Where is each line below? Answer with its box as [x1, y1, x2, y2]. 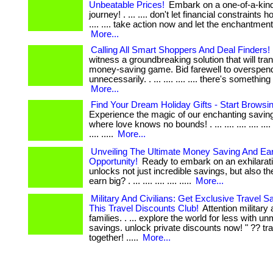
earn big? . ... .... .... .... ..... [89, 176, 194, 186]
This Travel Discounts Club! [89, 204, 199, 213]
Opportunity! [89, 157, 138, 166]
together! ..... [89, 233, 141, 243]
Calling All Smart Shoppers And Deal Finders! [91, 45, 270, 55]
